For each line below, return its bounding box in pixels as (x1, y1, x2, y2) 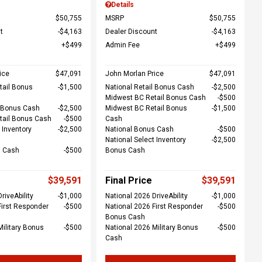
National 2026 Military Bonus (105, 223, 198, 232)
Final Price (105, 175, 152, 186)
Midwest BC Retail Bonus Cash (105, 94, 206, 102)
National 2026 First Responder (105, 202, 203, 211)
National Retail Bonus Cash (105, 83, 194, 91)
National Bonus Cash (105, 125, 174, 133)
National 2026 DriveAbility (105, 192, 188, 200)
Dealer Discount (105, 27, 157, 36)
